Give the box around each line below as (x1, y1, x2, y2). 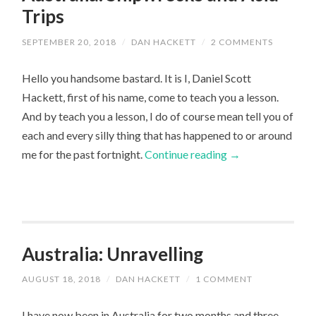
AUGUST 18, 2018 (22, 273, 102, 284)
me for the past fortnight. (22, 147, 145, 161)
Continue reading (145, 147, 230, 161)
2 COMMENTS (211, 36, 274, 47)
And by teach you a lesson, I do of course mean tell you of (22, 109, 294, 123)
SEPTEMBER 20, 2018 (22, 36, 117, 47)
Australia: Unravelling (22, 242, 204, 265)
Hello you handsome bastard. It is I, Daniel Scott (22, 71, 252, 85)
